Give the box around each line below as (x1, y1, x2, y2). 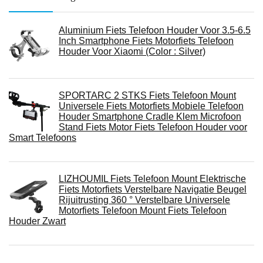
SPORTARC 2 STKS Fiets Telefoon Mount (59, 90, 236, 101)
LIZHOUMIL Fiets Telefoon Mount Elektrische (59, 174, 246, 184)
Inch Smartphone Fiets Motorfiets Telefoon (59, 36, 234, 46)
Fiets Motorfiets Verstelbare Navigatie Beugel (59, 184, 247, 195)
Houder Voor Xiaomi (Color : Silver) (59, 46, 205, 57)
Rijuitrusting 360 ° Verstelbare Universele (59, 195, 230, 205)
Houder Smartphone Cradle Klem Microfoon (59, 112, 241, 122)
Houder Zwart (9, 216, 66, 227)
